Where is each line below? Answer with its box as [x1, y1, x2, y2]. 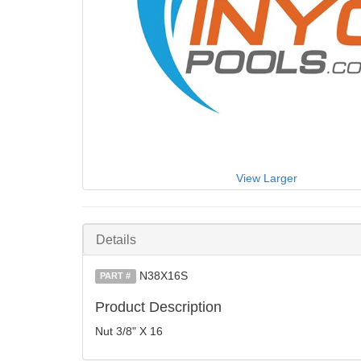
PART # [100, 271, 131, 281]
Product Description [95, 298, 222, 315]
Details [96, 232, 136, 247]
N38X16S [139, 268, 188, 282]
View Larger [235, 171, 297, 185]
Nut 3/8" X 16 [95, 324, 163, 338]
